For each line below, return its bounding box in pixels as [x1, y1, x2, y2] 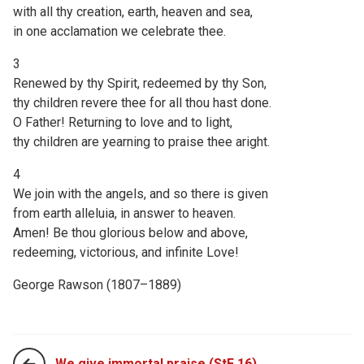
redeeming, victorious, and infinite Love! [13, 244, 239, 260]
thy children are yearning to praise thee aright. [13, 133, 270, 149]
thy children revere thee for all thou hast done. [13, 94, 271, 110]
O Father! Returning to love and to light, [13, 114, 232, 130]
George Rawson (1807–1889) [13, 276, 181, 292]
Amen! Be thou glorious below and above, [13, 224, 248, 240]
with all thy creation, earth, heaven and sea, [13, 3, 253, 19]
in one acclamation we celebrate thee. [13, 23, 226, 39]
